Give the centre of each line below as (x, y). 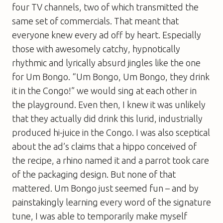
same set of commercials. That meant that (95, 21)
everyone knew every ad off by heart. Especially (107, 35)
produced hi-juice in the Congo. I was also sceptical (111, 132)
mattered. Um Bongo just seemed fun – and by (105, 188)
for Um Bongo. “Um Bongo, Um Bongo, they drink (111, 76)
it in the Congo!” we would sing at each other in (104, 90)
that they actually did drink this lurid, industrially (107, 118)
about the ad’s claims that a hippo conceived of (104, 146)
